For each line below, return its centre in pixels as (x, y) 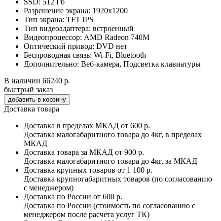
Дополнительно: (51, 64)
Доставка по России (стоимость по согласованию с (110, 205)
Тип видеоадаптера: (57, 28)
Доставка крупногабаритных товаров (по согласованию (118, 179)
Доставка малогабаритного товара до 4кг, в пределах (113, 134)
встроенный (113, 28)
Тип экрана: (44, 19)
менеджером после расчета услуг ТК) (87, 214)
